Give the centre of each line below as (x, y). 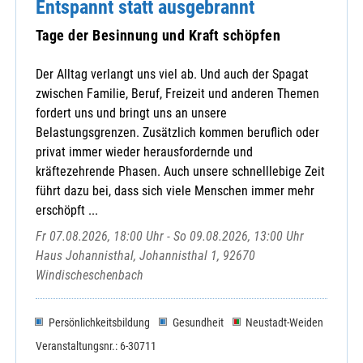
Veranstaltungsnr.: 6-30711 (96, 346)
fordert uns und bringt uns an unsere (131, 113)
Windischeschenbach (90, 275)
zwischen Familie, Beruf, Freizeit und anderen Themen (177, 94)
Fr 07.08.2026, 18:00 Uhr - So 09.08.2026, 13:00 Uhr (170, 237)
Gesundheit (198, 323)
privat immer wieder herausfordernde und (144, 152)
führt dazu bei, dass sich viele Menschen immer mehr (175, 191)
